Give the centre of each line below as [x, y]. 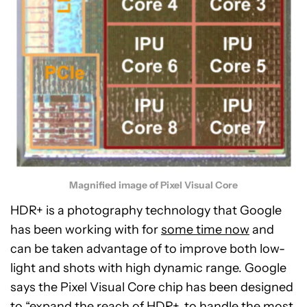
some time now [205, 230]
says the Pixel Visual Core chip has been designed [152, 287]
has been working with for [86, 230]
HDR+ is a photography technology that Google [146, 211]
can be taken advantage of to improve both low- [148, 249]
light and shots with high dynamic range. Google [148, 268]
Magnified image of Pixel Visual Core [153, 185]
